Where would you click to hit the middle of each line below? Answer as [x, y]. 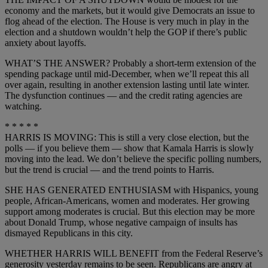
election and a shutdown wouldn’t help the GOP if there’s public [126, 32]
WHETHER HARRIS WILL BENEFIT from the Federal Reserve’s [134, 254]
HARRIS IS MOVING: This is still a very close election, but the [127, 138]
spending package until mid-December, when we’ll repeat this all [127, 74]
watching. [23, 106]
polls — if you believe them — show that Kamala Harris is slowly [129, 148]
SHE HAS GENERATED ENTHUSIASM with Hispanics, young [132, 190]
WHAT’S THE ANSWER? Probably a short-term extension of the [130, 63]
